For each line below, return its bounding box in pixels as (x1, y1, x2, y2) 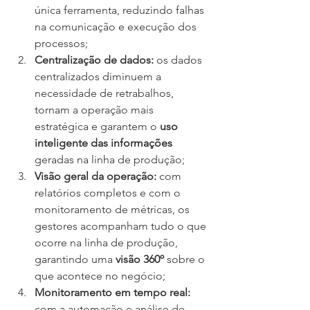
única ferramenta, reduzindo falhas (35, 3, 207, 17)
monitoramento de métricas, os (35, 203, 192, 217)
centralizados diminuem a (35, 70, 164, 84)
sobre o (164, 253, 208, 266)
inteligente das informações (35, 136, 172, 150)
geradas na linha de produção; (35, 153, 185, 167)
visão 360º (116, 253, 164, 266)
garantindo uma (35, 253, 116, 266)
